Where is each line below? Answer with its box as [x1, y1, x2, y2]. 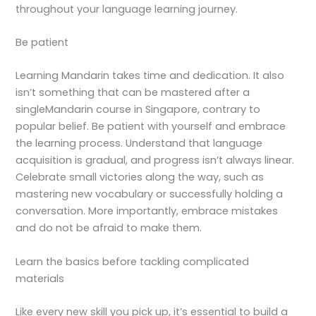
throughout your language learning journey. [16, 1, 238, 16]
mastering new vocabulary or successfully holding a [16, 187, 284, 202]
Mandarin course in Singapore [45, 102, 198, 117]
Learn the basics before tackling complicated [16, 254, 250, 269]
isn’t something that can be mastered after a [16, 85, 250, 100]
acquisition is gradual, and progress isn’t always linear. [16, 153, 295, 168]
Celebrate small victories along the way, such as [16, 170, 265, 185]
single [16, 102, 46, 117]
